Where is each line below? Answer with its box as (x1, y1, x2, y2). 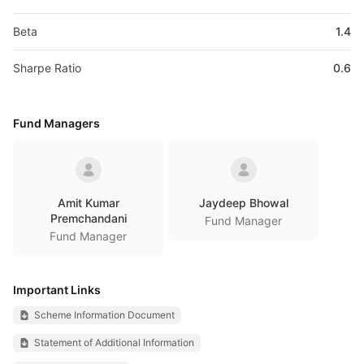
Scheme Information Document (34, 309, 175, 321)
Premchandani (50, 211, 127, 225)
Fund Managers (13, 116, 100, 130)
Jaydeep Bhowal (198, 196, 288, 210)
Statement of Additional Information (34, 336, 194, 349)
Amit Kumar (57, 196, 119, 210)
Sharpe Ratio (13, 61, 81, 75)
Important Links (13, 283, 101, 297)
